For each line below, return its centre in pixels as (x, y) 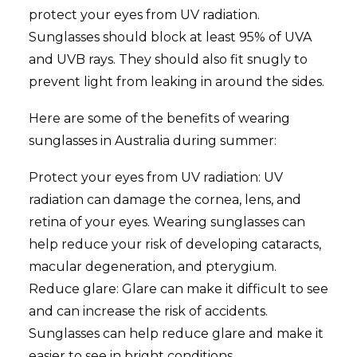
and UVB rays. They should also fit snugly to (168, 59)
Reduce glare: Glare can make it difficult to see (178, 289)
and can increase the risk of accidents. (148, 311)
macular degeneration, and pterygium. (153, 267)
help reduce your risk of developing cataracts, (175, 244)
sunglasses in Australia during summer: (153, 141)
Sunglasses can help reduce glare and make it (176, 333)
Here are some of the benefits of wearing (159, 118)
